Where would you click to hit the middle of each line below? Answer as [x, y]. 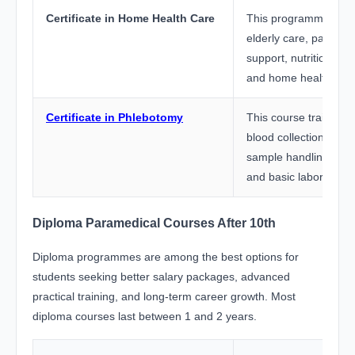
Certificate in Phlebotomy [115, 118]
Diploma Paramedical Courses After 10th [154, 222]
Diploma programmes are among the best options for [166, 257]
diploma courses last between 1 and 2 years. [145, 316]
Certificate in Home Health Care [130, 19]
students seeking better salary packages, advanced [161, 277]
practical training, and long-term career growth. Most [164, 296]
